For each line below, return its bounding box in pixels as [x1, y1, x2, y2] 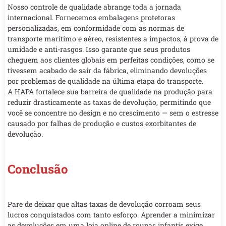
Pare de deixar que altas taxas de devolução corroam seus [8, 199, 201, 209]
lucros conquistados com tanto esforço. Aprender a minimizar [8, 209, 215, 219]
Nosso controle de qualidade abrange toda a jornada [8, 2, 181, 12]
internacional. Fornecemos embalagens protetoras [8, 12, 175, 22]
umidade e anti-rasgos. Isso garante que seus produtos [8, 44, 190, 54]
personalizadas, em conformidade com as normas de [8, 23, 184, 33]
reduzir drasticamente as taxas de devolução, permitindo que [8, 97, 211, 107]
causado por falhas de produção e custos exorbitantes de [8, 118, 196, 128]
